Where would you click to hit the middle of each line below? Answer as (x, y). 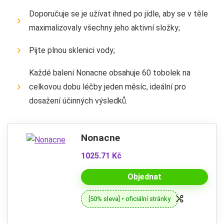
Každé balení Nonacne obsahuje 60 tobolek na (110, 72)
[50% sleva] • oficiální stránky (130, 198)
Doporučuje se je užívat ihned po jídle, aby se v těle (118, 13)
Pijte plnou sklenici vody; (72, 50)
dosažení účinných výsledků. (78, 100)
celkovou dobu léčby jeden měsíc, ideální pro (107, 86)
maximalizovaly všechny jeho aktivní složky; (104, 27)
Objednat (144, 176)
